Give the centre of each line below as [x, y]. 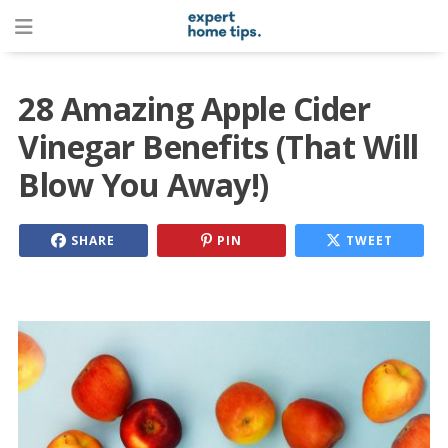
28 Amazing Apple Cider [194, 108]
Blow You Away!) [143, 184]
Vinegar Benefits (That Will [218, 146]
